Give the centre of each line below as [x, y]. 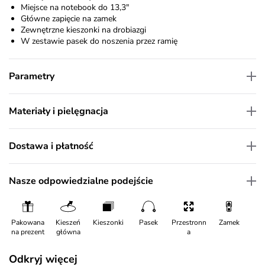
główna [68, 232]
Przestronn [189, 223]
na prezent [28, 232]
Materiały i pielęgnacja [59, 112]
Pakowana [28, 223]
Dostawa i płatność [51, 146]
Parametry [32, 77]
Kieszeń [68, 223]
